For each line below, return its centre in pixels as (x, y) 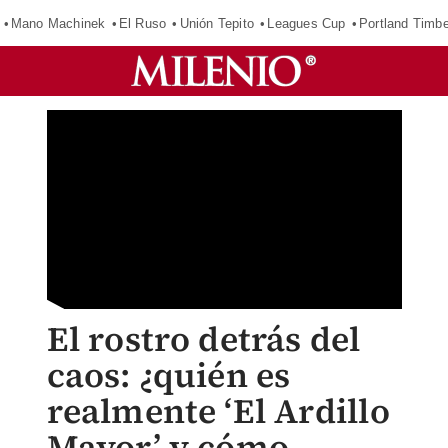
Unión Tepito (216, 23)
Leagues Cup (306, 23)
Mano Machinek (58, 23)
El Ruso (142, 23)
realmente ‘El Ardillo (218, 411)
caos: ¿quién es (168, 375)
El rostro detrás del (203, 339)
